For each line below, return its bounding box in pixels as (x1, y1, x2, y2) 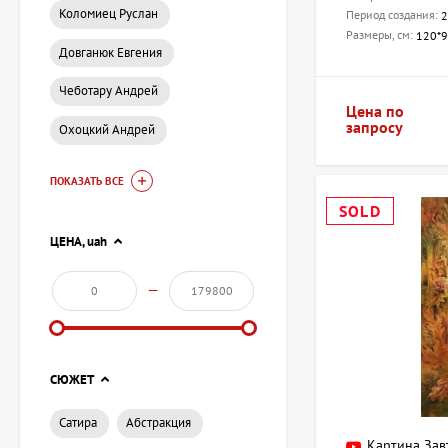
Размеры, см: (346, 27, 416, 43)
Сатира (59, 413, 97, 431)
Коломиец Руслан (59, 4, 158, 22)
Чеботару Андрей (59, 82, 158, 100)
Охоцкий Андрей (59, 121, 155, 139)
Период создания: (346, 7, 441, 23)
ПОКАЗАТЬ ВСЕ (50, 173, 124, 188)
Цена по (346, 101, 404, 122)
